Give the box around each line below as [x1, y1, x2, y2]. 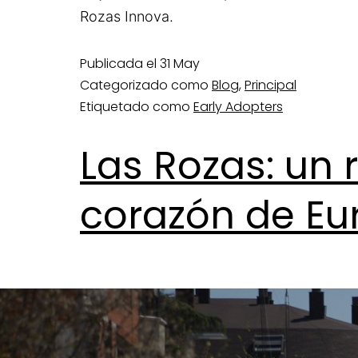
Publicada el [80, 54, 160, 73]
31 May [160, 54, 200, 73]
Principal [245, 75, 296, 94]
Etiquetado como [80, 97, 193, 116]
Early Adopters [193, 97, 283, 116]
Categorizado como [80, 75, 212, 94]
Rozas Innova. [80, 7, 173, 25]
